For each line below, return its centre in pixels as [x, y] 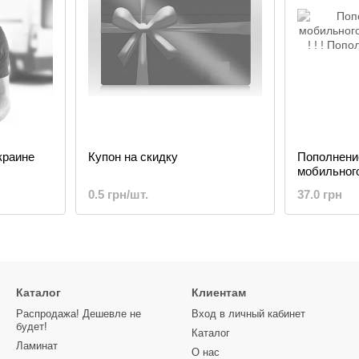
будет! [32, 327]
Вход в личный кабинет [248, 314]
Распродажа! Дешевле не [79, 314]
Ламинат [37, 346]
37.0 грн [320, 194]
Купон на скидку [133, 157]
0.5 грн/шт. [118, 194]
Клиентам [219, 292]
